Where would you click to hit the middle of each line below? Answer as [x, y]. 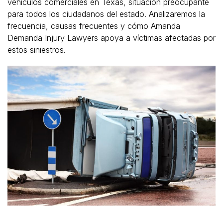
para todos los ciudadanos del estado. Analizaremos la [106, 14]
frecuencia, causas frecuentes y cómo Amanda [94, 26]
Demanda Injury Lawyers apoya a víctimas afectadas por [111, 38]
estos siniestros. [37, 50]
